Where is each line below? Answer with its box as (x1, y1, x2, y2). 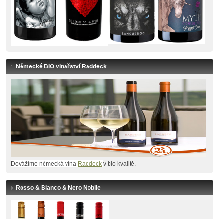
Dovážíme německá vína (11, 160, 78, 167)
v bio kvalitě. (103, 160, 136, 167)
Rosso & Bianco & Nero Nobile (16, 184, 101, 191)
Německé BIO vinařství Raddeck (16, 63, 107, 70)
